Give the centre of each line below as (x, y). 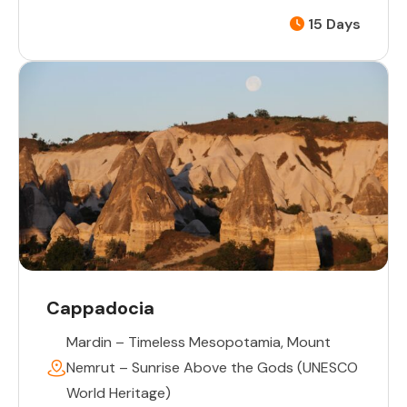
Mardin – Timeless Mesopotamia (174, 342)
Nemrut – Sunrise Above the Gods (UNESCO (212, 368)
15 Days (333, 25)
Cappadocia (100, 308)
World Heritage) (119, 393)
